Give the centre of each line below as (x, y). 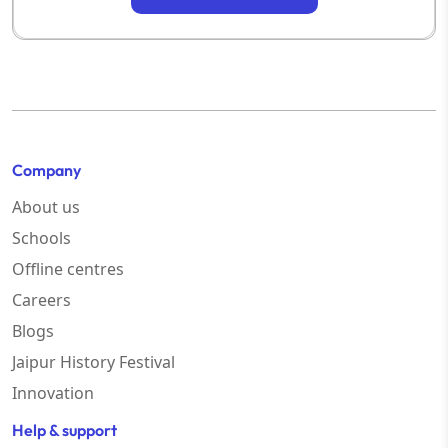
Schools (41, 238)
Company (46, 170)
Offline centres (68, 269)
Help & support (64, 430)
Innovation (53, 393)
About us (46, 207)
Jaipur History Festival (93, 362)
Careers (41, 300)
